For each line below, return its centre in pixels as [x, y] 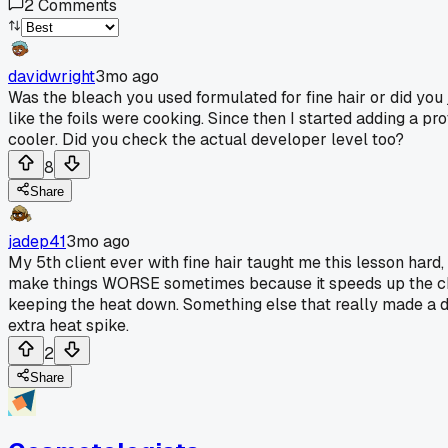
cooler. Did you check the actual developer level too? [206, 139]
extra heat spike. [68, 325]
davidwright [51, 76]
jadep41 [37, 241]
